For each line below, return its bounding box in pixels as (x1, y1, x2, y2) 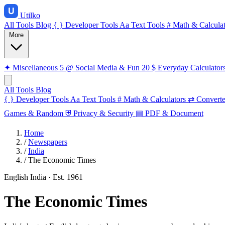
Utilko (20, 11, 40, 20)
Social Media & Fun (75, 63, 140, 72)
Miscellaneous (13, 63, 58, 72)
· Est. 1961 (48, 173, 83, 181)
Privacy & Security (73, 109, 134, 118)
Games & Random (4, 109, 63, 118)
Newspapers (28, 138, 67, 146)
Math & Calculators (124, 95, 186, 103)
